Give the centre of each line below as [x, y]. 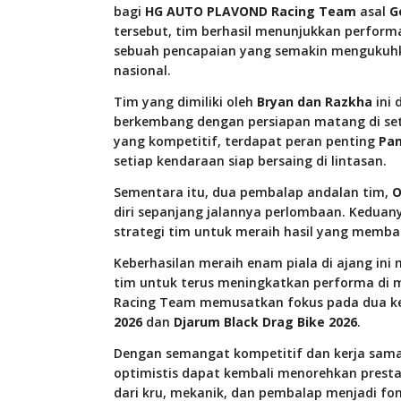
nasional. [142, 70]
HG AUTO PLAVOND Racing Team [251, 11]
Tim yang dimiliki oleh [185, 102]
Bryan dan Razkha [315, 102]
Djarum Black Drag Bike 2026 [265, 322]
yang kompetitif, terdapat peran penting [246, 141]
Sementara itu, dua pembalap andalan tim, [253, 192]
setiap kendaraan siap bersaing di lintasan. [250, 161]
